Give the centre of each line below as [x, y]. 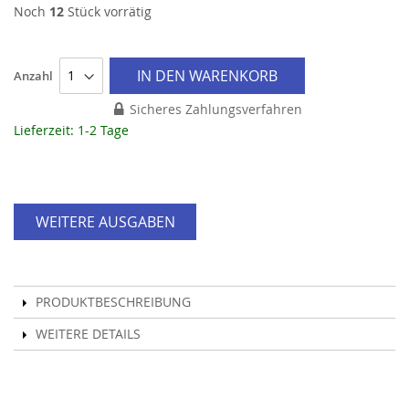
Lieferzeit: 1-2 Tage [71, 131]
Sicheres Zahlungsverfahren [215, 110]
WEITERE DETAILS [88, 334]
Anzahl [33, 76]
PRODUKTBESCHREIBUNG [113, 302]
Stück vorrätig [108, 12]
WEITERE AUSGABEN [105, 222]
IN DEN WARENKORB [207, 76]
